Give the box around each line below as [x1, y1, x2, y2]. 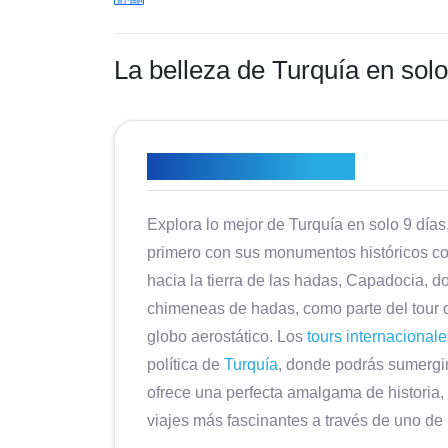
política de [147, 356, 224, 373]
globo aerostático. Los [147, 328, 307, 345]
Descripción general [147, 153, 355, 180]
